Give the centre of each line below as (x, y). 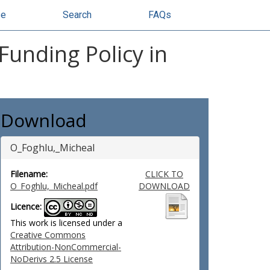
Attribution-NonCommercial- (66, 247)
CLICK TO (164, 174)
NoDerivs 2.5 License (52, 259)
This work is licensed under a (66, 223)
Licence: (26, 207)
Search (77, 15)
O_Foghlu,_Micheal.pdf (54, 186)
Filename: (29, 174)
